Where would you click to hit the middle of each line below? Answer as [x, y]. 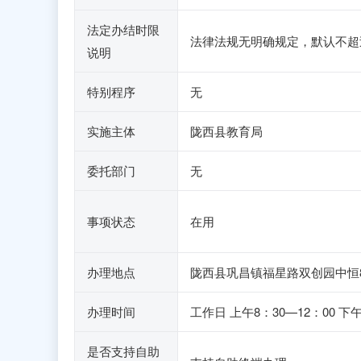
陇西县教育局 [226, 131]
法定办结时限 [123, 29]
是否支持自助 [123, 351]
